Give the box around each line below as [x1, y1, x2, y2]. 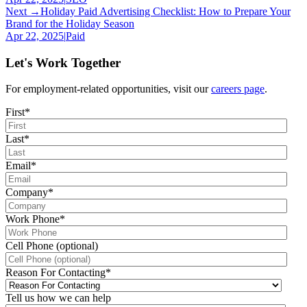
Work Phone [5, 213, 60, 225]
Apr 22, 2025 [5, 29, 64, 42]
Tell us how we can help [5, 292, 111, 304]
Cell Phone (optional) [5, 240, 98, 252]
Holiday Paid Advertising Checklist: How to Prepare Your [40, 5, 291, 17]
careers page [211, 83, 265, 95]
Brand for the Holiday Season [5, 17, 134, 29]
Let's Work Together [5, 55, 121, 70]
